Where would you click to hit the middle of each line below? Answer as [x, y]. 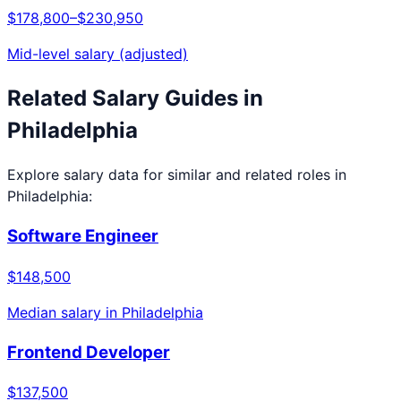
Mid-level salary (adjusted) [98, 53]
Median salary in [64, 312]
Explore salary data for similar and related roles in [177, 175]
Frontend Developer [89, 352]
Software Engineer [83, 236]
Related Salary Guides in [135, 98]
